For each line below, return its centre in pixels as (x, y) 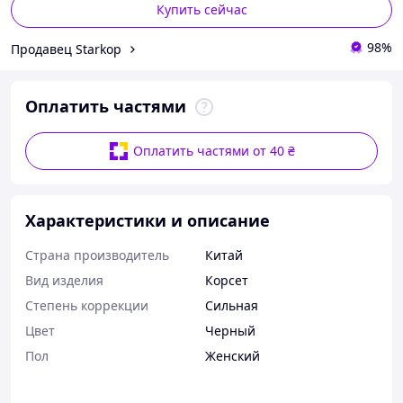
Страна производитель (97, 255)
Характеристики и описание (148, 220)
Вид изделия (64, 280)
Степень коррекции (87, 305)
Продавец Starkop (66, 49)
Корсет (227, 280)
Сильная (232, 305)
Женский (233, 356)
